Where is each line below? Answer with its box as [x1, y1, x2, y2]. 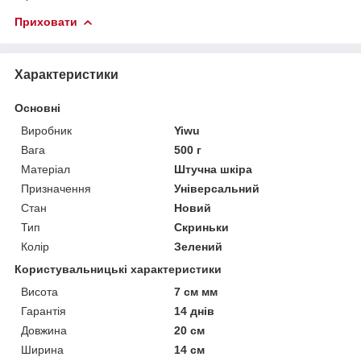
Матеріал [21, 162, 70, 176]
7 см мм [174, 284, 218, 298]
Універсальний [174, 181, 260, 195]
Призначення [21, 181, 91, 195]
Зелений [174, 239, 223, 253]
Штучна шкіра [174, 162, 253, 176]
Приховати [15, 15, 77, 28]
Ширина [21, 342, 64, 356]
